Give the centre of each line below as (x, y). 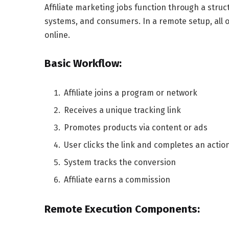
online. (57, 35)
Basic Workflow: (83, 64)
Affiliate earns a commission (117, 180)
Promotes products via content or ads (136, 128)
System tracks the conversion (120, 163)
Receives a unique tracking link (122, 110)
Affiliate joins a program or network (131, 93)
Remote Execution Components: (122, 209)
